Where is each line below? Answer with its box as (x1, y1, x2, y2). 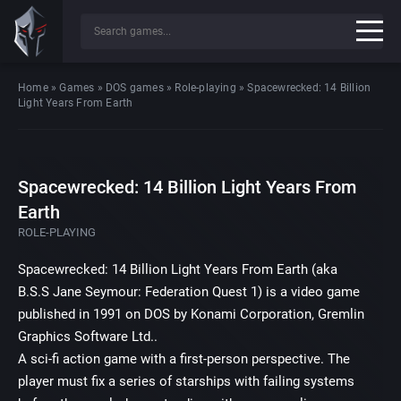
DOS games (106, 81, 164, 94)
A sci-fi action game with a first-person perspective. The (18, 351, 350, 367)
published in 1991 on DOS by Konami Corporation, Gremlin (18, 306, 364, 322)
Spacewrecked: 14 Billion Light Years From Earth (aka (18, 261, 337, 277)
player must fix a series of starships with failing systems (18, 373, 354, 389)
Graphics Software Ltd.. (18, 328, 158, 345)
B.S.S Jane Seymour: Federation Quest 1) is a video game (18, 284, 360, 300)
